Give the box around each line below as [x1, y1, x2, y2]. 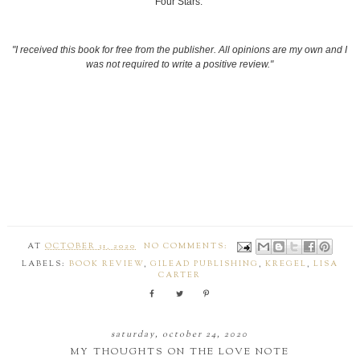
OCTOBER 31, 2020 [45, 241, 137, 253]
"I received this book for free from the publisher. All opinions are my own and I [12, 44, 348, 56]
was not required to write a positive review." [86, 59, 274, 71]
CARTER [158, 270, 202, 282]
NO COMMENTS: [143, 241, 231, 253]
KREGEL [264, 259, 307, 271]
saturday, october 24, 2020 [111, 329, 249, 342]
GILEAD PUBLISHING [149, 259, 259, 271]
